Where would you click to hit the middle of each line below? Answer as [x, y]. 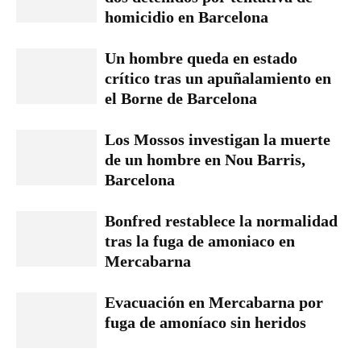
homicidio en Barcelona [187, 17]
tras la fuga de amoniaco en [200, 241]
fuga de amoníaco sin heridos [205, 322]
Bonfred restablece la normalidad [221, 220]
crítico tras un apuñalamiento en [218, 78]
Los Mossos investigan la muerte [218, 139]
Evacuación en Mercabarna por [214, 302]
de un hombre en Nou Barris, [205, 159]
